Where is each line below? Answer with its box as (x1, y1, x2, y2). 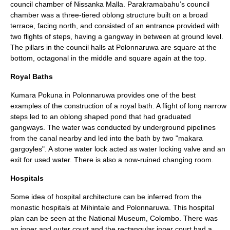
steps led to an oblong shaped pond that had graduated (10, 112, 191, 121)
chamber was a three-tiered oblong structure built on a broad (10, 11, 208, 19)
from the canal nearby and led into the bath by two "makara (10, 134, 203, 142)
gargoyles (10, 145, 42, 153)
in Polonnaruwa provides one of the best (63, 91, 196, 99)
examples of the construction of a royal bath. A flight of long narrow (10, 102, 226, 110)
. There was (179, 214, 218, 222)
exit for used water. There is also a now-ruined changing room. (10, 156, 214, 164)
